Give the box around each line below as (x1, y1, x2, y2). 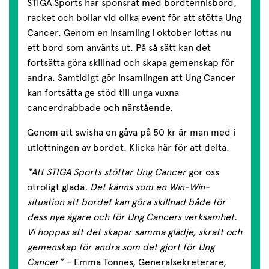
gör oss (189, 166, 219, 178)
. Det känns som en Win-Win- (85, 181, 210, 193)
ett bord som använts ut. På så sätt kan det (27, 42, 211, 54)
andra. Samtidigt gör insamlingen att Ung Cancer (27, 72, 235, 84)
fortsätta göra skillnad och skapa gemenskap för (27, 57, 234, 69)
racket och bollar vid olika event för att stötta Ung (27, 12, 241, 24)
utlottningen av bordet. (27, 142, 129, 154)
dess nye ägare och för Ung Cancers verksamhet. (27, 211, 237, 223)
